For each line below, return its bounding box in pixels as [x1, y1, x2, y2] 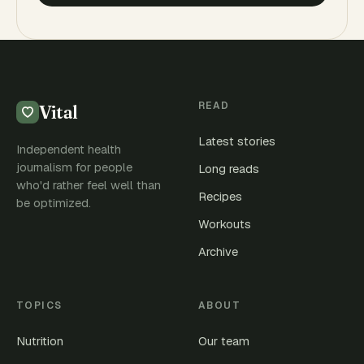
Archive [198, 244, 238, 259]
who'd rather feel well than [16, 177, 161, 193]
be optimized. [16, 195, 91, 210]
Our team [198, 333, 249, 349]
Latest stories [198, 133, 275, 149]
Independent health [16, 141, 121, 157]
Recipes [198, 188, 242, 204]
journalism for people [16, 159, 132, 175]
